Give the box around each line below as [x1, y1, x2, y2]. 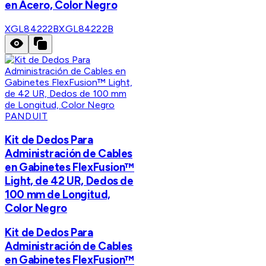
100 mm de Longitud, [5, 187, 110, 201]
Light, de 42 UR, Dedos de [5, 173, 134, 188]
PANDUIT [5, 110, 48, 122]
